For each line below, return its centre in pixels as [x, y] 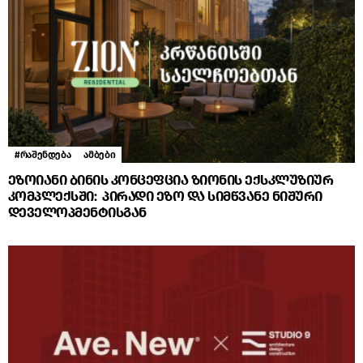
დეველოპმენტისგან [77, 213]
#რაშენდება [43, 155]
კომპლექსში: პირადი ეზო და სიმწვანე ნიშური [165, 197]
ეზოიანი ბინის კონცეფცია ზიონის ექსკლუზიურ [171, 181]
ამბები [100, 155]
